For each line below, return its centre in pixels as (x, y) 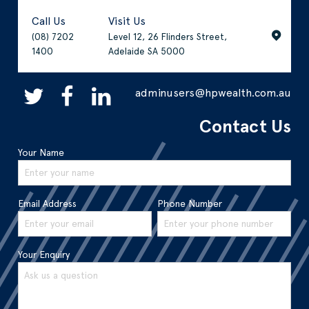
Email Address (48, 203)
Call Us (49, 21)
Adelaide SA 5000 (147, 51)
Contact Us (245, 126)
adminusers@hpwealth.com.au (213, 93)
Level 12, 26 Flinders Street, (168, 36)
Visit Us (127, 21)
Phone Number (189, 203)
